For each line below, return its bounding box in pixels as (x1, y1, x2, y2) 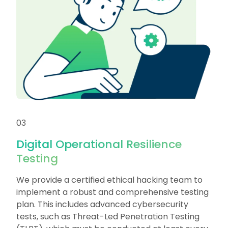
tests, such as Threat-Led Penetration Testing (16, 211, 199, 223)
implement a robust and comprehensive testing (16, 186, 209, 198)
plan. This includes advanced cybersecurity (16, 198, 188, 211)
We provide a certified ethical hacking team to (16, 174, 203, 186)
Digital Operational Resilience (16, 136, 182, 153)
